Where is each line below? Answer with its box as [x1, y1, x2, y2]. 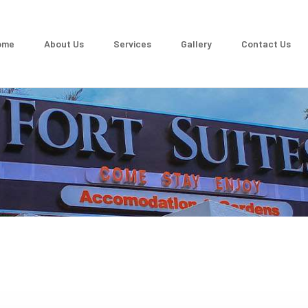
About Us [44, 38, 85, 49]
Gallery [181, 38, 212, 49]
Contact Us [241, 38, 291, 49]
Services [113, 38, 152, 49]
